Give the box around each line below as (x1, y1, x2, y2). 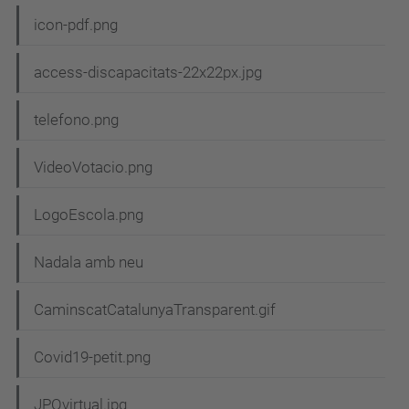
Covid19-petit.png (34, 347, 151, 366)
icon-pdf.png (34, 15, 118, 34)
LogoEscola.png (34, 204, 143, 224)
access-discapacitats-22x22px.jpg (34, 62, 262, 81)
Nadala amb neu (34, 252, 143, 271)
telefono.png (34, 110, 119, 129)
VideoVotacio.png (34, 157, 152, 176)
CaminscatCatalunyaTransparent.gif (34, 299, 276, 319)
